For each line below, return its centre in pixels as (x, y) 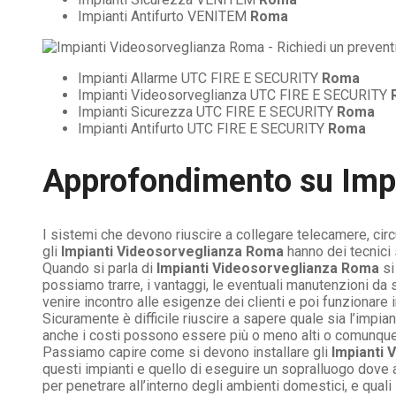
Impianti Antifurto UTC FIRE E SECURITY (203, 128)
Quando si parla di (98, 269)
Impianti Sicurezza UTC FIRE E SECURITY (207, 111)
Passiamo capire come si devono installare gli (187, 353)
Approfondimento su (192, 182)
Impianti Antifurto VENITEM (164, 16)
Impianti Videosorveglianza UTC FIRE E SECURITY (234, 95)
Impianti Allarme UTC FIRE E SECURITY (200, 78)
